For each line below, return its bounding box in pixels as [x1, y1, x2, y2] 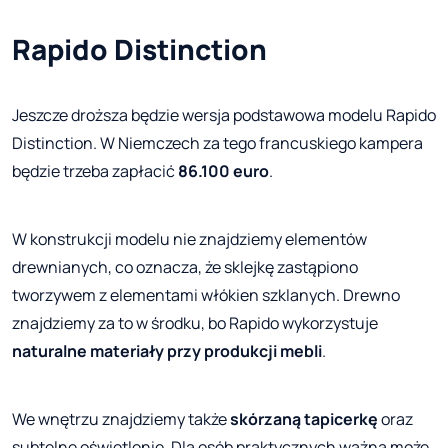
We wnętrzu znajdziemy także [12, 408, 230, 431]
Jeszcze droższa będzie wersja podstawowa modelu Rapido [12, 104, 436, 127]
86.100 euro [178, 160, 269, 183]
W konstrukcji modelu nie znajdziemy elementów [12, 228, 367, 251]
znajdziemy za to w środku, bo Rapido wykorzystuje [12, 312, 378, 335]
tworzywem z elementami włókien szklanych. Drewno [12, 284, 400, 307]
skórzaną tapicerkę [230, 408, 378, 431]
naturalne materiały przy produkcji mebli [12, 340, 322, 363]
